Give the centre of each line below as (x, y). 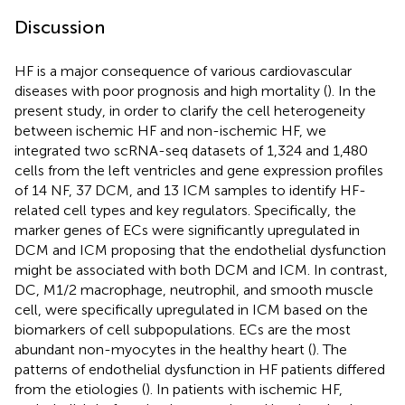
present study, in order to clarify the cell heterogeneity (190, 110)
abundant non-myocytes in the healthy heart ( (163, 349)
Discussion (60, 27)
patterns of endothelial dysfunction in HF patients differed (200, 369)
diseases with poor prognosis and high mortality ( (171, 90)
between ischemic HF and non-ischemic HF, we (170, 130)
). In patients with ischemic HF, (244, 389)
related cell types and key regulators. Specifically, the (185, 210)
